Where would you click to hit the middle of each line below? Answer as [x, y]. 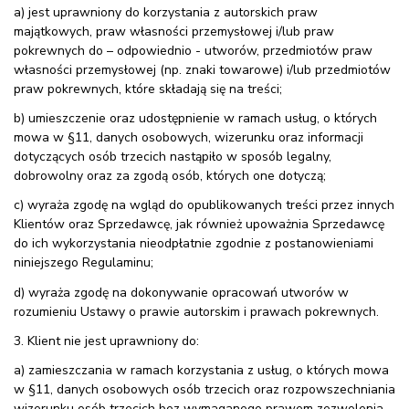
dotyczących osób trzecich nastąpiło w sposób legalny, [173, 157]
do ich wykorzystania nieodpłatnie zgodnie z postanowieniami [194, 244]
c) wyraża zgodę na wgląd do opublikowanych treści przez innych [204, 205]
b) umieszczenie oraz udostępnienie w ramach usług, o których [195, 119]
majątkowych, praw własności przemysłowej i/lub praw [174, 31]
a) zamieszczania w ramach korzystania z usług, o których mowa [201, 370]
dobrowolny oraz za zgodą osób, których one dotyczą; [170, 176]
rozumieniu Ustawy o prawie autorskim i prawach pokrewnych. [196, 311]
